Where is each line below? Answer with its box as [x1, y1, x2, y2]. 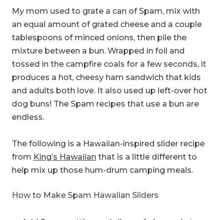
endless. [12, 112, 44, 122]
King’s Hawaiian [33, 152, 96, 162]
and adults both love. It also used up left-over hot [12, 85, 207, 95]
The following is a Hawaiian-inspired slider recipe [12, 139, 205, 149]
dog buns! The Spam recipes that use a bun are [12, 99, 199, 109]
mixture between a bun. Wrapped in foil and [12, 46, 185, 55]
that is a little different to [96, 152, 197, 162]
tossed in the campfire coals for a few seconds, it [12, 59, 206, 69]
